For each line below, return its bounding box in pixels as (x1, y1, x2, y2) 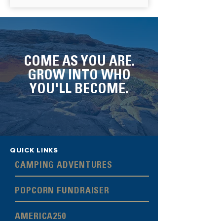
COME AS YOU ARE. (23, 56, 135, 70)
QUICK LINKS (10, 146, 58, 154)
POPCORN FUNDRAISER (15, 187, 110, 196)
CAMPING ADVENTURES (15, 161, 113, 170)
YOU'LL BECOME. (30, 83, 128, 97)
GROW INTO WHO (27, 70, 131, 83)
